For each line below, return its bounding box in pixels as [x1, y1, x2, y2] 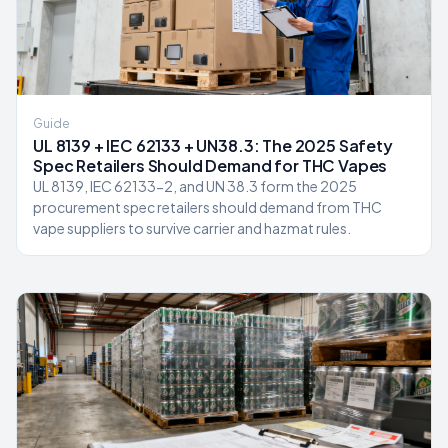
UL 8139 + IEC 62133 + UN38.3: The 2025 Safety [33, 135, 393, 156]
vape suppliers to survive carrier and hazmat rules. [33, 219, 351, 237]
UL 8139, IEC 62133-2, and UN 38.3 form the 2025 [33, 177, 357, 195]
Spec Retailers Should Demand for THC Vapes [33, 155, 388, 176]
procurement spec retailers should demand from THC [33, 198, 382, 216]
